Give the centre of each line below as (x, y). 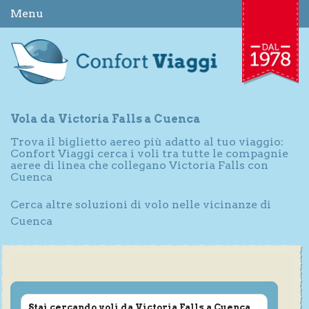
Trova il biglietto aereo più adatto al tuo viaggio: (147, 141)
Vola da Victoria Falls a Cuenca (106, 119)
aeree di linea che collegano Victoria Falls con (139, 165)
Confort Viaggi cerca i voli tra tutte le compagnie (149, 153)
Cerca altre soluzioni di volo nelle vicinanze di (141, 204)
